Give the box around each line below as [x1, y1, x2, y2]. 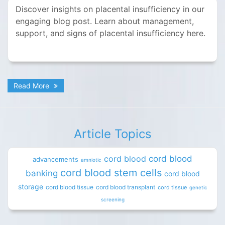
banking [25, 168, 58, 178]
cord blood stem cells [60, 166, 162, 179]
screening [100, 196, 125, 202]
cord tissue [157, 183, 187, 191]
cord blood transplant [95, 183, 155, 191]
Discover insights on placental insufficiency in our [16, 4, 204, 14]
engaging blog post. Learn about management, [16, 16, 194, 26]
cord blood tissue [45, 183, 93, 191]
